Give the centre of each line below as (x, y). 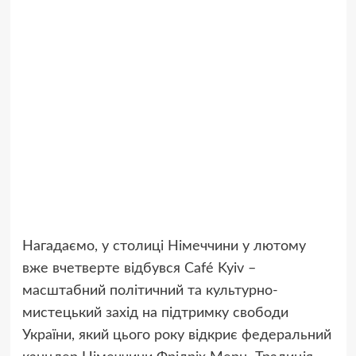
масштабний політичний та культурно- (150, 290)
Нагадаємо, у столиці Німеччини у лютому (164, 246)
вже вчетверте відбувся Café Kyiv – (139, 268)
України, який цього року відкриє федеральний (176, 335)
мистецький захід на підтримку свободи (155, 313)
